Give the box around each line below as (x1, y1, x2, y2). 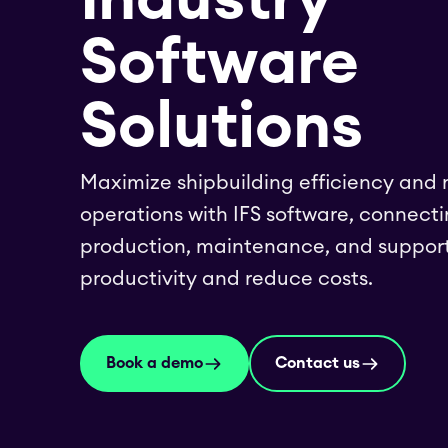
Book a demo (106, 355, 203, 371)
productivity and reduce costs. (80, 269, 373, 289)
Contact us (275, 355, 360, 371)
